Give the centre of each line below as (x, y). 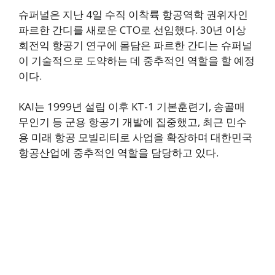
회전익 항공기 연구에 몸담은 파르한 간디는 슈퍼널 (135, 45)
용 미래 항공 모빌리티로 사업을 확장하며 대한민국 (135, 137)
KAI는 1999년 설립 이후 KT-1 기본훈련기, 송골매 (132, 107)
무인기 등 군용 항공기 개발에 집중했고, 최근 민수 (133, 122)
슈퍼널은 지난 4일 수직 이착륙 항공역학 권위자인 (133, 14)
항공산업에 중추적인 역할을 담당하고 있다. (118, 153)
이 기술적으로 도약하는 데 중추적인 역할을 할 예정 (137, 60)
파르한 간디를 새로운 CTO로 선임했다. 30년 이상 (132, 29)
